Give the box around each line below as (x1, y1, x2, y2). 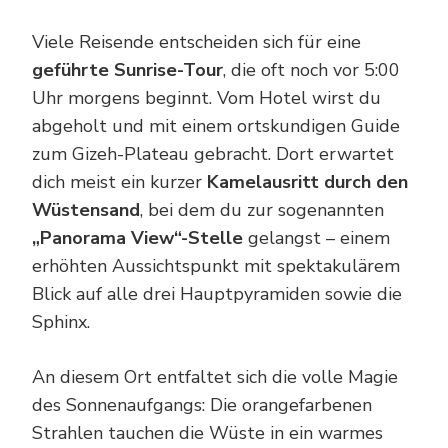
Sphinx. (32, 310, 90, 335)
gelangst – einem (243, 226, 390, 251)
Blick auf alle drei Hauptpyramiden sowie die (32, 282, 402, 307)
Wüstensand (32, 198, 140, 223)
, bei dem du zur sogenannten (140, 198, 384, 223)
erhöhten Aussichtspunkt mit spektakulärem (32, 254, 400, 279)
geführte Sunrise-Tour (32, 58, 223, 83)
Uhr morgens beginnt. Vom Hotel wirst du (32, 86, 381, 111)
